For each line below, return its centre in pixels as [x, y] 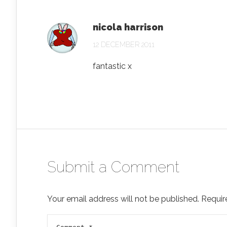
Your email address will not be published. [123, 199]
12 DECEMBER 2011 [124, 45]
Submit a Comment [113, 167]
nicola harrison [128, 27]
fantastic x [112, 66]
